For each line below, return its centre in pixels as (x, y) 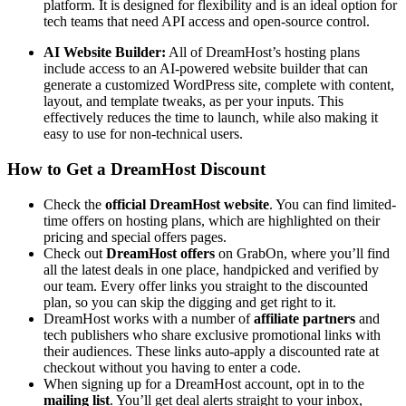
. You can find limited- (333, 204)
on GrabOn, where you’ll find (304, 253)
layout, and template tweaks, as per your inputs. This (193, 101)
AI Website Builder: (105, 53)
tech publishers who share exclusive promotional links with (212, 334)
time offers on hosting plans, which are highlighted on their (212, 220)
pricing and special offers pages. (135, 237)
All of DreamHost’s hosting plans (263, 53)
